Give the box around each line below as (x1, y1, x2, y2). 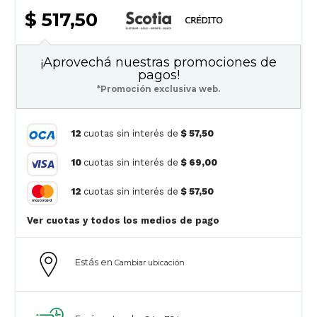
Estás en (74, 255, 115, 267)
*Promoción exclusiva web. (97, 83, 220, 94)
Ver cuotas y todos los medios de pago (141, 214, 219, 226)
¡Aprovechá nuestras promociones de (40, 54, 277, 70)
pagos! (137, 67, 180, 83)
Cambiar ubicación (114, 257, 185, 267)
